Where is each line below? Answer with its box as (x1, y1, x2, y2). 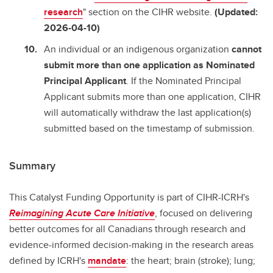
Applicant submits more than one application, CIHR (44, 90, 261, 104)
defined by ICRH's (9, 253, 88, 268)
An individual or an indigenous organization (44, 42, 232, 57)
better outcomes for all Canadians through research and (9, 221, 246, 236)
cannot (232, 42, 261, 57)
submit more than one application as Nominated (44, 58, 255, 73)
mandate (88, 253, 126, 268)
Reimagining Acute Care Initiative (9, 205, 155, 220)
